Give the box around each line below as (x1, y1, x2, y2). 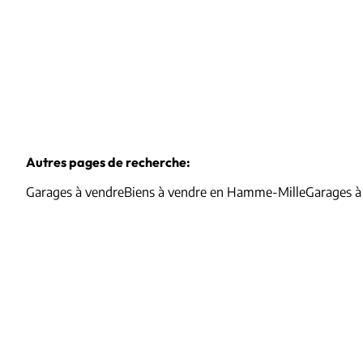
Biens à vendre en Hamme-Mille (124, 184, 305, 200)
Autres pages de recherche (26, 154, 186, 172)
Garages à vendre (26, 184, 124, 200)
